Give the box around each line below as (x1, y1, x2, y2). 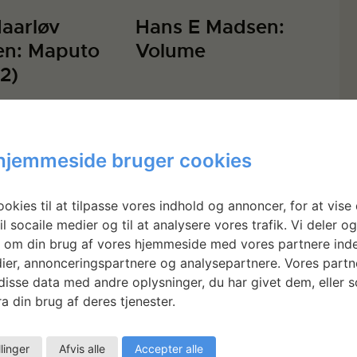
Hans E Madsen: (135, 14, 285, 39)
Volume (135, 38, 206, 63)
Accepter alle (134, 341, 203, 355)
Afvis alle (58, 341, 105, 355)
